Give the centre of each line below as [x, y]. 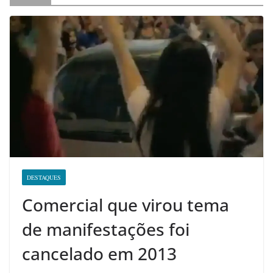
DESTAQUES [44, 177]
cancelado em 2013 [99, 253]
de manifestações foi [106, 229]
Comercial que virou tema [126, 204]
